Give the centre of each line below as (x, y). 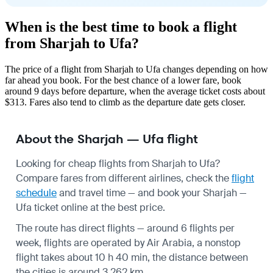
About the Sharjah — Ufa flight (107, 139)
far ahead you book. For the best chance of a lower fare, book (123, 80)
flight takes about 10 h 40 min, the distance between (132, 257)
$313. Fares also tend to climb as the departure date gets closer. (125, 102)
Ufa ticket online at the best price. (90, 207)
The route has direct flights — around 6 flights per (125, 228)
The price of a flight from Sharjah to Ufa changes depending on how (136, 69)
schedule (36, 193)
